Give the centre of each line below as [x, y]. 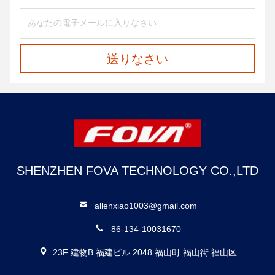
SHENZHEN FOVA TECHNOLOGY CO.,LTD [137, 171]
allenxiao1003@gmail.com [146, 206]
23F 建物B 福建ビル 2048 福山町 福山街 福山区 [145, 252]
